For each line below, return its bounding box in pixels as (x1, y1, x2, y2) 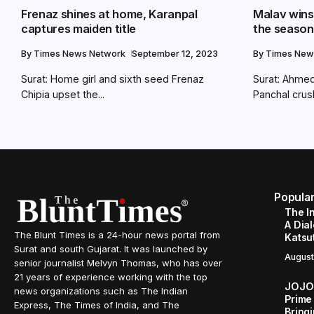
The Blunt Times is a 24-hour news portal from (14, 229, 220, 240)
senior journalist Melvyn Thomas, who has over (14, 257, 222, 268)
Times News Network (34, 48, 128, 59)
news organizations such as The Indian (14, 285, 188, 296)
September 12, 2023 (132, 48, 218, 59)
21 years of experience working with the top (14, 271, 207, 282)
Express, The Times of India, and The (14, 299, 179, 310)
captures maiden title (21, 21, 137, 36)
